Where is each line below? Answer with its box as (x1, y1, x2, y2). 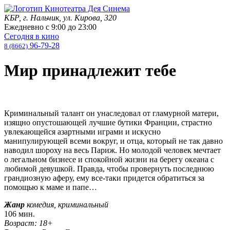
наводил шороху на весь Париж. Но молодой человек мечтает (4, 145, 221, 155)
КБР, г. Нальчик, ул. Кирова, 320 (4, 13, 117, 22)
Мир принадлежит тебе (4, 61, 176, 80)
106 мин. (4, 209, 35, 218)
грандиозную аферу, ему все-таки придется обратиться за (4, 173, 204, 182)
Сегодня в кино (4, 32, 59, 41)
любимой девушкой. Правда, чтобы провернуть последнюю (4, 164, 214, 173)
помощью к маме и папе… (4, 182, 97, 191)
